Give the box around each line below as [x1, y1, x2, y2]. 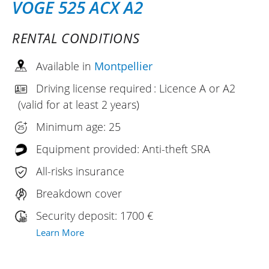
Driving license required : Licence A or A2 [36, 80, 235, 95]
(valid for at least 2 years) [18, 97, 139, 112]
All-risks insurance [36, 163, 124, 178]
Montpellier [94, 58, 153, 73]
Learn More [36, 226, 84, 238]
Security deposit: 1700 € [36, 208, 153, 223]
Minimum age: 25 [36, 119, 121, 134]
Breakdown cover [36, 186, 122, 201]
